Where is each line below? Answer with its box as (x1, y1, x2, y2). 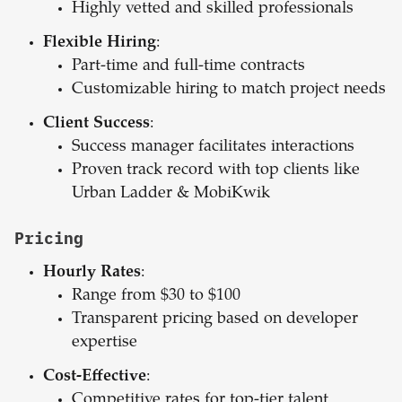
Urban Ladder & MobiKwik (72, 186, 270, 203)
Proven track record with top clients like (72, 162, 360, 179)
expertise (72, 335, 137, 352)
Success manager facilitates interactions (72, 139, 354, 156)
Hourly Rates (43, 265, 141, 282)
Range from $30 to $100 (72, 288, 240, 305)
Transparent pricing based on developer (72, 311, 358, 328)
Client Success (43, 116, 150, 133)
